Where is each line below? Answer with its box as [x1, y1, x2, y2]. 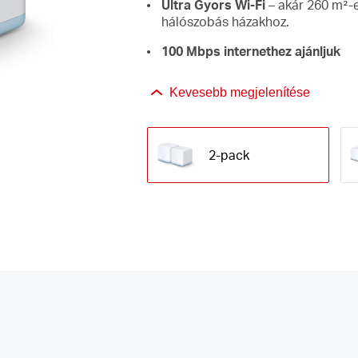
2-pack [208, 145, 249, 163]
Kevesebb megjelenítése [169, 85, 310, 99]
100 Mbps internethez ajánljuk [161, 42, 340, 59]
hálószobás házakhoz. [161, 12, 289, 30]
